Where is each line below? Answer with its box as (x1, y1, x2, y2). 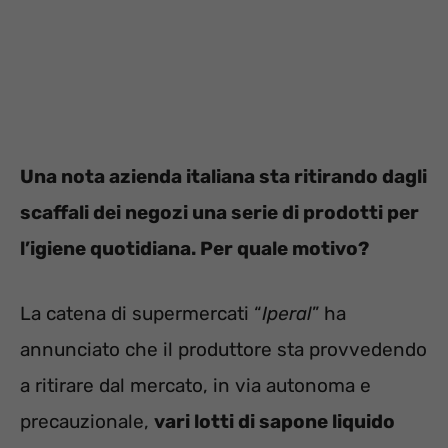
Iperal (262, 301, 312, 325)
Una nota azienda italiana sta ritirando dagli (20, 165, 427, 189)
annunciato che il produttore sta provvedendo (20, 337, 427, 361)
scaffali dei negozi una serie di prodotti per (20, 201, 419, 225)
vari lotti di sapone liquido (154, 409, 395, 433)
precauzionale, (20, 409, 154, 433)
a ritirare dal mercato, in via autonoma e (20, 373, 371, 397)
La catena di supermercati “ (20, 301, 262, 325)
